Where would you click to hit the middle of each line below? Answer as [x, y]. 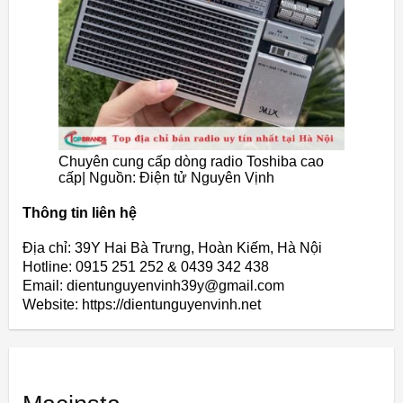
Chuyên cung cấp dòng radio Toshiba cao [191, 161]
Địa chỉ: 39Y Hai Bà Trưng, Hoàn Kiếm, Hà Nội [172, 248]
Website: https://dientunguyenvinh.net [142, 305]
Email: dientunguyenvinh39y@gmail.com [153, 286]
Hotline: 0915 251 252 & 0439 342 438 [146, 267]
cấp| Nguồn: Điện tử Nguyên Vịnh [166, 177]
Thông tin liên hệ [80, 213]
